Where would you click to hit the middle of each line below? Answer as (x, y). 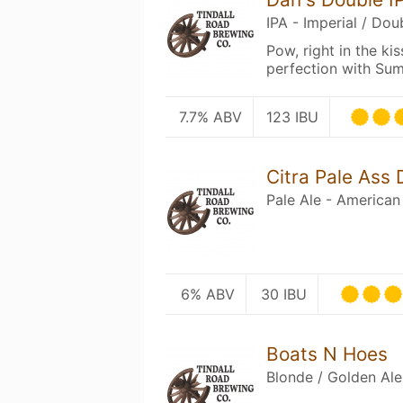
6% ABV (207, 294)
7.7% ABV (210, 117)
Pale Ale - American (334, 200)
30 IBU (284, 294)
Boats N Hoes (327, 354)
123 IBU (293, 117)
